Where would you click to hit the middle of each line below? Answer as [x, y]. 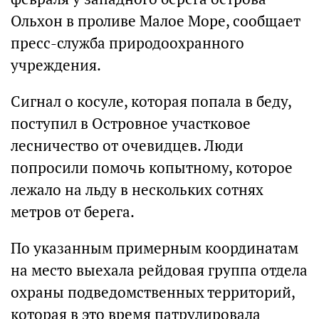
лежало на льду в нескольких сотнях [137, 190]
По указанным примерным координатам [155, 249]
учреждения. [56, 66]
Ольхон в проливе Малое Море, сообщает [156, 21]
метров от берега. [73, 212]
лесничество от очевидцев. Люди [127, 146]
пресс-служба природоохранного [127, 43]
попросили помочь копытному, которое [152, 168]
